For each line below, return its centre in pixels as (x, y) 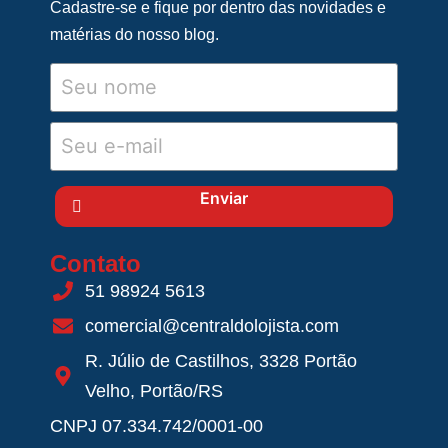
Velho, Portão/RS (154, 390)
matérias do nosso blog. (134, 34)
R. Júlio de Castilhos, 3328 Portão (221, 360)
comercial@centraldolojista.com (212, 325)
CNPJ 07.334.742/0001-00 (156, 425)
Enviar (224, 197)
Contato (95, 263)
